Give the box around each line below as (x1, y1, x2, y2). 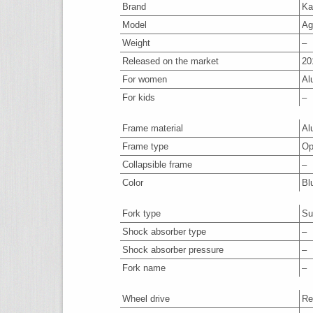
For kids (122, 92, 155, 103)
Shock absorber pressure (122, 245, 224, 255)
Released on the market (122, 56, 219, 66)
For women (122, 74, 167, 85)
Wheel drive (122, 293, 170, 304)
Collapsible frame (122, 159, 192, 170)
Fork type (122, 208, 161, 219)
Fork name (122, 263, 166, 273)
